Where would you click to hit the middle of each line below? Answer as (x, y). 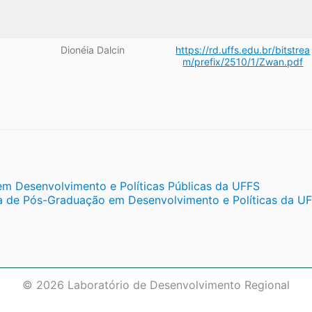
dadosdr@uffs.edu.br (156, 298)
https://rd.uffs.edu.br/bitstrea (243, 50)
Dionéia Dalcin (93, 50)
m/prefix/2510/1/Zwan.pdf (243, 62)
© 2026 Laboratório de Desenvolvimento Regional (156, 284)
